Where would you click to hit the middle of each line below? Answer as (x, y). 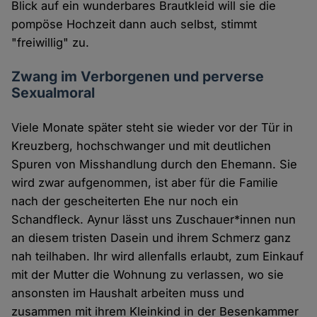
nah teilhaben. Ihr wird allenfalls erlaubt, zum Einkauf (158, 257)
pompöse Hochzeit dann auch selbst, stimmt (134, 24)
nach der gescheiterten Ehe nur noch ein (125, 201)
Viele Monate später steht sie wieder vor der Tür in (152, 128)
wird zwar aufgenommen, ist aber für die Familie (145, 183)
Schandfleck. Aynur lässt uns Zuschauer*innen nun (154, 220)
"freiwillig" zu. (51, 43)
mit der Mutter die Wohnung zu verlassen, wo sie (148, 275)
